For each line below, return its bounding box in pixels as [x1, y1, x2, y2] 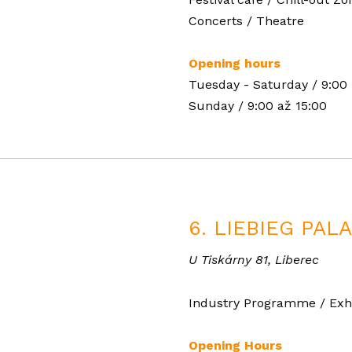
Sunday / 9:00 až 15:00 [189, 97, 327, 113]
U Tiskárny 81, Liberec [189, 252, 319, 268]
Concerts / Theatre [189, 13, 304, 28]
